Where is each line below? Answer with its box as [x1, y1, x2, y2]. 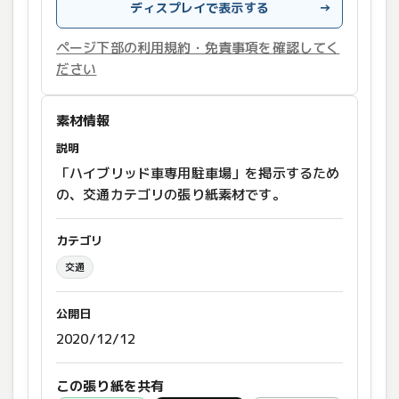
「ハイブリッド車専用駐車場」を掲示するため [56, 164, 340, 183]
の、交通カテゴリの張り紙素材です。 [56, 185, 286, 205]
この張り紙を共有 [56, 377, 165, 396]
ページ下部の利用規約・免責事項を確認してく [56, 38, 340, 58]
